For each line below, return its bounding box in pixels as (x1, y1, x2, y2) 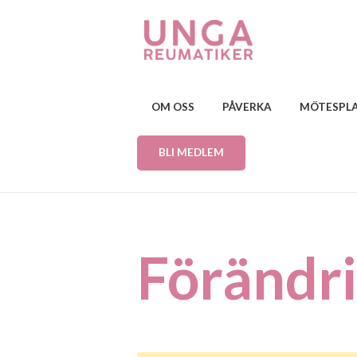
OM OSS (151, 100, 194, 113)
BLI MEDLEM (159, 146, 224, 159)
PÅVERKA (222, 100, 272, 113)
